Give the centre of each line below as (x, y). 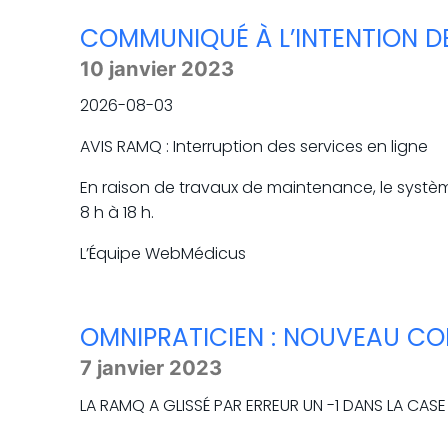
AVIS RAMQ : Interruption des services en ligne (254, 147)
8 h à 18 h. (117, 213)
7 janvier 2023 (151, 368)
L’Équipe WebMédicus (163, 254)
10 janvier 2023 (157, 69)
